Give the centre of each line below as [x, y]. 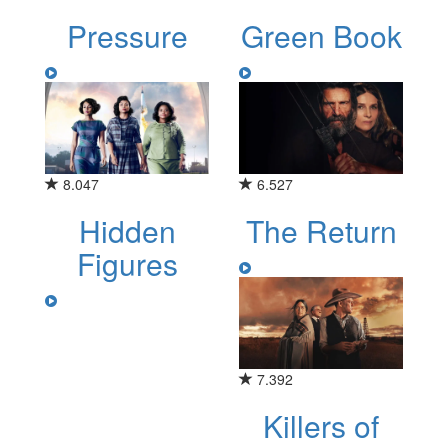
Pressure [127, 35]
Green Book [321, 35]
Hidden [127, 231]
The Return [321, 231]
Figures [127, 264]
